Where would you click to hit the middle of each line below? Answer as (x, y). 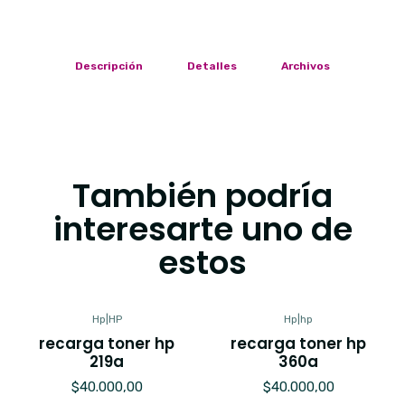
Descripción (109, 66)
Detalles (212, 66)
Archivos (305, 66)
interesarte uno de (202, 229)
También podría (202, 195)
